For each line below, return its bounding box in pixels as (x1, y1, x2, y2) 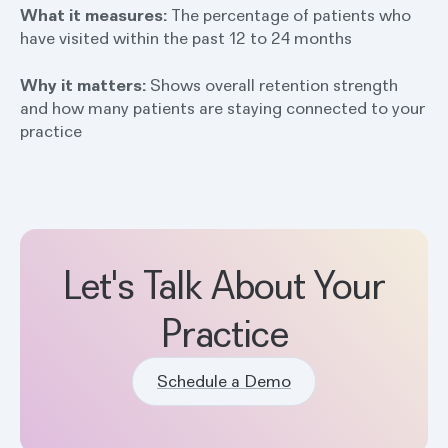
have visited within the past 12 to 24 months (20, 27, 352, 49)
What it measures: (20, 4, 171, 26)
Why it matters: (20, 74, 150, 96)
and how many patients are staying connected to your (20, 97, 425, 119)
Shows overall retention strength (150, 74, 398, 96)
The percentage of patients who (171, 4, 411, 26)
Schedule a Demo (157, 370, 291, 392)
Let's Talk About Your (62, 260, 386, 309)
